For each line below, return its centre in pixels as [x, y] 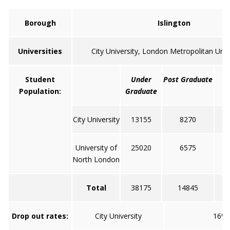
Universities [40, 51]
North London [96, 159]
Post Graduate [188, 79]
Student [40, 79]
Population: [40, 91]
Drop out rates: [40, 216]
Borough [40, 23]
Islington [174, 23]
